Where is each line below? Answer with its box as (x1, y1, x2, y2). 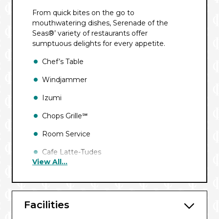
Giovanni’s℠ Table (42, 202, 102, 211)
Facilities (24, 199, 69, 211)
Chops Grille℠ (42, 111, 88, 120)
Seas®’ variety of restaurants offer (32, 29, 148, 38)
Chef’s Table (42, 57, 84, 66)
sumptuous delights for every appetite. (32, 39, 165, 48)
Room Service (42, 130, 90, 138)
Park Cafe (42, 166, 75, 175)
